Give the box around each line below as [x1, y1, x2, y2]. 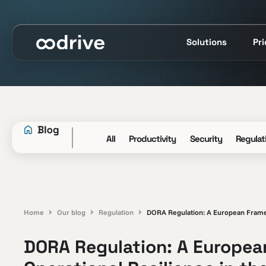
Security [189, 133, 222, 144]
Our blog [57, 208, 85, 217]
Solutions [186, 36, 227, 47]
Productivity [129, 133, 176, 144]
